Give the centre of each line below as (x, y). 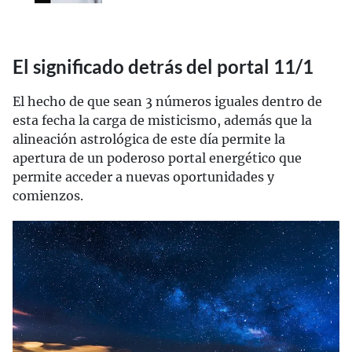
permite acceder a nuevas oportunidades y (143, 177)
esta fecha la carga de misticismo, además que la (162, 120)
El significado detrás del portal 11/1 (163, 66)
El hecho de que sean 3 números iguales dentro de (167, 101)
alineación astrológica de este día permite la (149, 139)
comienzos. (48, 196)
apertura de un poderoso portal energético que (157, 158)
